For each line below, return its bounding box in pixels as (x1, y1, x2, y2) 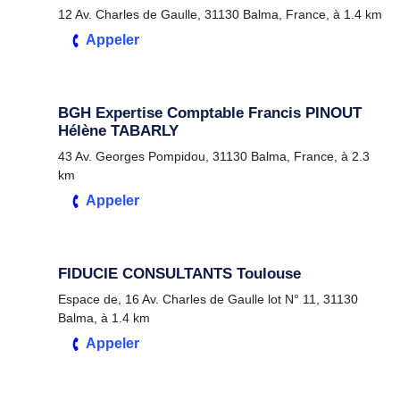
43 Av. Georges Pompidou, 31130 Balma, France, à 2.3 (58, 148, 370, 163)
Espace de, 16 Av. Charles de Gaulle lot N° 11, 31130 (58, 291, 358, 306)
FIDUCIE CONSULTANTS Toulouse (58, 264, 301, 282)
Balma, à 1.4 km (58, 310, 150, 325)
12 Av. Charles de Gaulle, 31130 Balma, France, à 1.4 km (58, 6, 382, 21)
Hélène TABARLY (58, 121, 179, 139)
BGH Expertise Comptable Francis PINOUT (58, 104, 362, 121)
